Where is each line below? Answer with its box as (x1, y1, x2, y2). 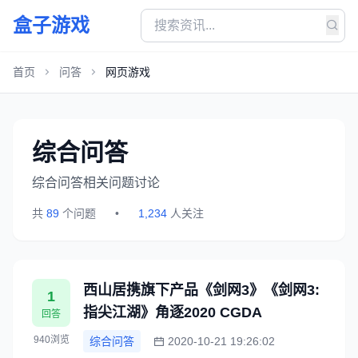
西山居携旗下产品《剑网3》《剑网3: (83, 282, 320, 298)
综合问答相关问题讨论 (32, 176, 160, 189)
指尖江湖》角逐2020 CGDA (83, 304, 262, 320)
